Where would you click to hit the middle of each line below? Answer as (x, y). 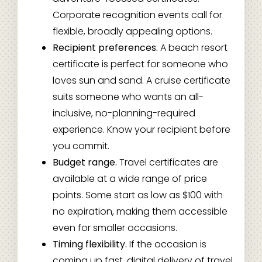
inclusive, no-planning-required (124, 113)
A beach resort (192, 48)
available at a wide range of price (130, 179)
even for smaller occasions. (115, 228)
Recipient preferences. (105, 48)
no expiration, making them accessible (140, 211)
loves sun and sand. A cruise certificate (141, 80)
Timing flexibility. (89, 244)
